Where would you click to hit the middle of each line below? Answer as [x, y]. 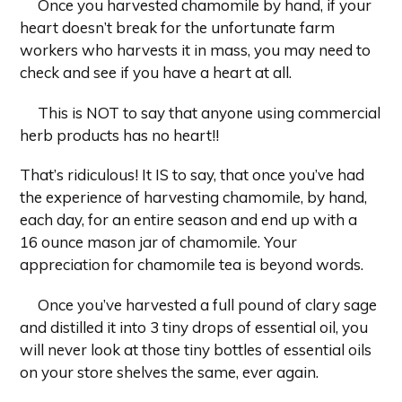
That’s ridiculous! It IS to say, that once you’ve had [192, 175]
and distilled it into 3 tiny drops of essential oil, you [194, 327]
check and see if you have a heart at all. [156, 73]
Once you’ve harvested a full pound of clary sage [207, 304]
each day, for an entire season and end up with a [188, 220]
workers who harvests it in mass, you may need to [195, 50]
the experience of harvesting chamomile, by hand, [193, 197]
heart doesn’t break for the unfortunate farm [177, 28]
